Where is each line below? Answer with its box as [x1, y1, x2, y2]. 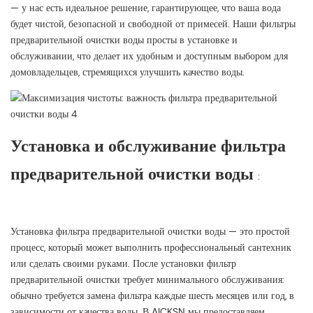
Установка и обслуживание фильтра [10, 135, 286, 157]
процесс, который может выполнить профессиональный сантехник [10, 241, 291, 254]
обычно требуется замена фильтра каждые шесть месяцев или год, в [10, 289, 294, 303]
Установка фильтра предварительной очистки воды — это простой [10, 225, 290, 238]
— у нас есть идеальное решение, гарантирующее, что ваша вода [10, 1, 281, 15]
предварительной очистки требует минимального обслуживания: [10, 273, 284, 286]
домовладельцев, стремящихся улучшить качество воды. [10, 66, 245, 79]
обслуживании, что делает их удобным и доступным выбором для [10, 50, 288, 63]
